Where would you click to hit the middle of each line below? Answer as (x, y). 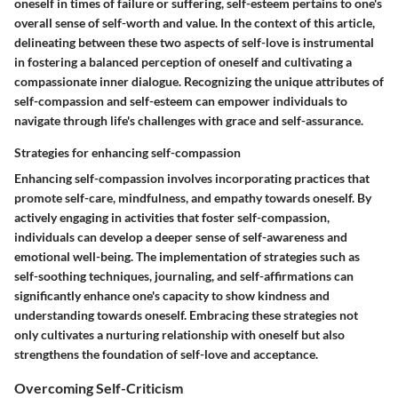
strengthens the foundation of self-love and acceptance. (166, 354)
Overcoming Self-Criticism (99, 387)
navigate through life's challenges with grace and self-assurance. (189, 120)
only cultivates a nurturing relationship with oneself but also (179, 334)
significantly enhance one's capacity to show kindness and (172, 295)
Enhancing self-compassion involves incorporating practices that (192, 178)
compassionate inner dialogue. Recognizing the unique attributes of (199, 81)
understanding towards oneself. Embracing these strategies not (186, 314)
